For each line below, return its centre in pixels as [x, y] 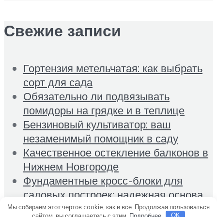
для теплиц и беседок [77, 208]
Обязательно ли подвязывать [96, 96]
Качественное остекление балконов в [116, 152]
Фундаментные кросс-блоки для [103, 180]
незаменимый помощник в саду [101, 138]
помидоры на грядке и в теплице [104, 110]
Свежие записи [62, 31]
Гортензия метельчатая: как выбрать [113, 68]
